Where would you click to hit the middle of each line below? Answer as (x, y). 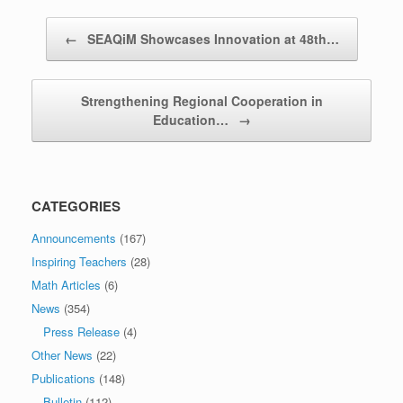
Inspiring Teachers (79, 261)
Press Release (81, 331)
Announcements (74, 237)
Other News (62, 354)
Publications (63, 378)
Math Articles (66, 284)
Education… (192, 119)
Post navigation (72, 25)
